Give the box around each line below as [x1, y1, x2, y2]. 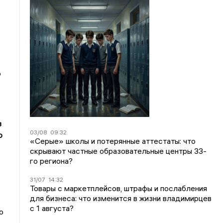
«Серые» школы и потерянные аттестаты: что [30, 136, 196, 146]
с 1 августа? [30, 203, 74, 213]
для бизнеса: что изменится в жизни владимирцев [30, 193, 212, 203]
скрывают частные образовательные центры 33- [30, 146, 207, 156]
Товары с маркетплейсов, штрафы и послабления [30, 183, 208, 193]
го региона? [30, 156, 73, 166]
